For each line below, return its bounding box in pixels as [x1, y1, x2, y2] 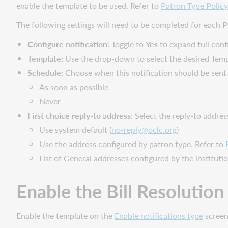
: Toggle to [107, 38, 146, 50]
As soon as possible [39, 80, 108, 93]
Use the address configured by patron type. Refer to [39, 137, 225, 150]
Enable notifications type [115, 209, 203, 221]
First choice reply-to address [27, 109, 131, 121]
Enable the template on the [16, 209, 115, 221]
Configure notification [27, 38, 108, 50]
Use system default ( [39, 123, 111, 135]
